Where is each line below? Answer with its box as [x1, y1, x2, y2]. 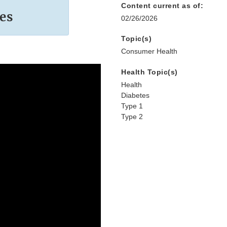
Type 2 [121, 112, 143, 121]
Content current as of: [121, 2, 203, 10]
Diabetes [121, 91, 149, 100]
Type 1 [121, 102, 143, 110]
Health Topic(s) [121, 68, 178, 77]
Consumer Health [121, 47, 177, 56]
